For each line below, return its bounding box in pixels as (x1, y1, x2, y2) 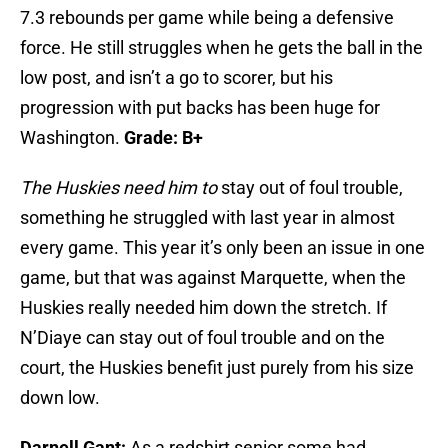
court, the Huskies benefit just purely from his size (20, 357, 414, 379)
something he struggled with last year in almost (20, 207, 395, 229)
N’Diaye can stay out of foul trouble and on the (20, 327, 385, 349)
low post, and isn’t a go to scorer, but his (20, 67, 333, 89)
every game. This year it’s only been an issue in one (20, 237, 425, 259)
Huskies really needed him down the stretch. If (20, 297, 387, 319)
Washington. (20, 127, 124, 149)
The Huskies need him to (20, 177, 217, 199)
